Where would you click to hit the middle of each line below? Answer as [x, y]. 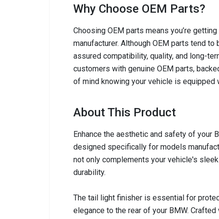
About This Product [125, 112]
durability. [89, 172]
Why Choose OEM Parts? [139, 9]
